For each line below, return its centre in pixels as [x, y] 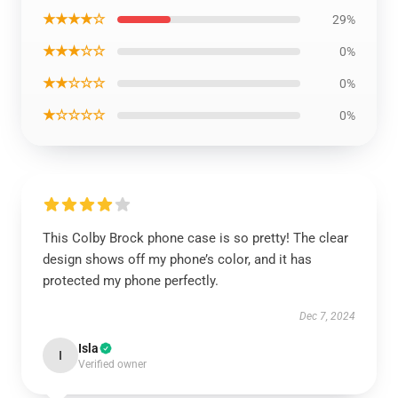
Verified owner [112, 364]
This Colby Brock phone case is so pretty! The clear [195, 238]
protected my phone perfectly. [131, 281]
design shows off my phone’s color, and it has [177, 259]
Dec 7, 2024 [327, 316]
